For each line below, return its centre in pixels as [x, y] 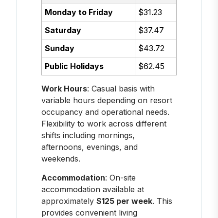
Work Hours [64, 88]
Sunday [60, 48]
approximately [69, 201]
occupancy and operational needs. [105, 112]
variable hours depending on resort [107, 100]
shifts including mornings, [88, 135]
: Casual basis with [121, 88]
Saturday [63, 30]
